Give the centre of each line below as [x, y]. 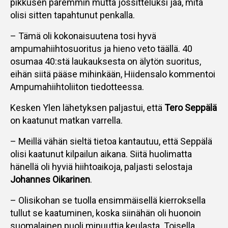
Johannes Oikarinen [50, 179]
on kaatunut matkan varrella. [66, 120]
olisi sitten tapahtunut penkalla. [73, 15]
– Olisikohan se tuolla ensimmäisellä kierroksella [108, 200]
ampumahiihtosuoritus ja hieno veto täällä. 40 [101, 49]
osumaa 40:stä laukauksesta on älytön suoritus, [106, 61]
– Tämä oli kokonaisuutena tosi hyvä [83, 36]
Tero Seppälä [191, 108]
